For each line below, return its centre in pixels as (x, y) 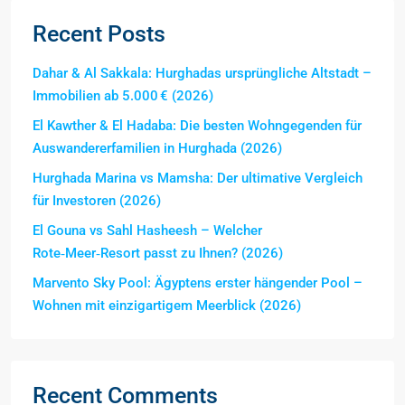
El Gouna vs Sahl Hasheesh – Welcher (147, 231)
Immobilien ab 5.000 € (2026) (123, 96)
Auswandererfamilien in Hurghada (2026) (157, 148)
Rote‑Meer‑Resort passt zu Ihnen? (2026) (158, 253)
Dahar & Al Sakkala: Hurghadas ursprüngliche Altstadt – (202, 73)
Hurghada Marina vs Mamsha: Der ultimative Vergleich (198, 178)
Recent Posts (99, 34)
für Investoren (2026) (97, 201)
